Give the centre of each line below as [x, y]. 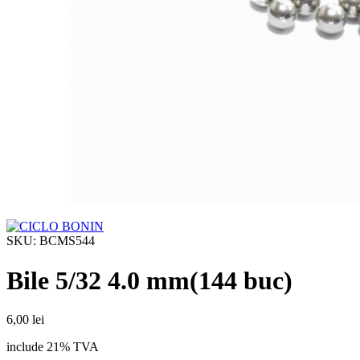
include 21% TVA [53, 347]
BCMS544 [67, 241]
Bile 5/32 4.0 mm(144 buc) [149, 280]
